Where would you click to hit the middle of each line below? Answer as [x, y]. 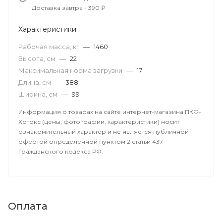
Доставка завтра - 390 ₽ [69, 8]
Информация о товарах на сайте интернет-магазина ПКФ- [110, 112]
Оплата [28, 206]
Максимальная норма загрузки [71, 70]
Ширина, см [39, 94]
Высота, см [38, 58]
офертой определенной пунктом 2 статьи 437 [91, 141]
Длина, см [35, 82]
